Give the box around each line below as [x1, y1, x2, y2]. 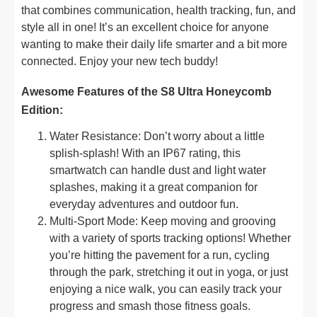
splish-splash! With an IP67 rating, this [50, 147, 241, 159]
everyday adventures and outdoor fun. [50, 198, 238, 210]
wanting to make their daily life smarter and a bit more [21, 38, 287, 50]
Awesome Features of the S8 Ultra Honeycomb [21, 86, 272, 98]
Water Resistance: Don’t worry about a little [50, 130, 265, 142]
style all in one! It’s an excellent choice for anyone [21, 21, 269, 33]
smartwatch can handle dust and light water [50, 164, 266, 176]
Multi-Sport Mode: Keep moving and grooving [50, 215, 276, 227]
